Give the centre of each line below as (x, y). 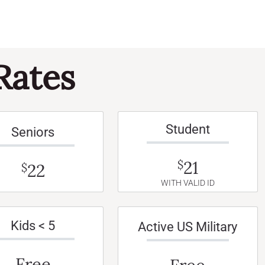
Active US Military (188, 227)
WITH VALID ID (188, 183)
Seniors (33, 132)
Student (188, 130)
